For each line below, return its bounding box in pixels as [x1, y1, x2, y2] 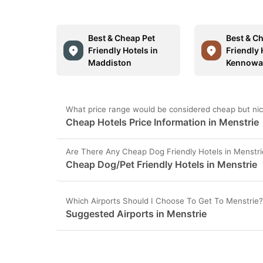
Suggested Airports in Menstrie [66, 208, 207, 220]
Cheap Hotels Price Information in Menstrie [66, 116, 259, 128]
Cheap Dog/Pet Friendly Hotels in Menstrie [66, 159, 257, 170]
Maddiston [88, 58, 131, 68]
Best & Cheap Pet [88, 33, 155, 43]
